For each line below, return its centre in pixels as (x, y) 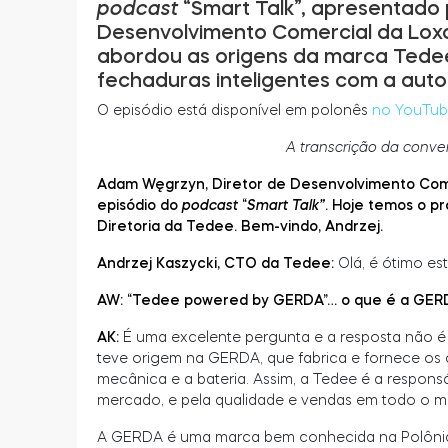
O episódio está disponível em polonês (234, 109)
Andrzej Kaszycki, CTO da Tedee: (217, 262)
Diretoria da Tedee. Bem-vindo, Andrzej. (240, 225)
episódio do (139, 204)
